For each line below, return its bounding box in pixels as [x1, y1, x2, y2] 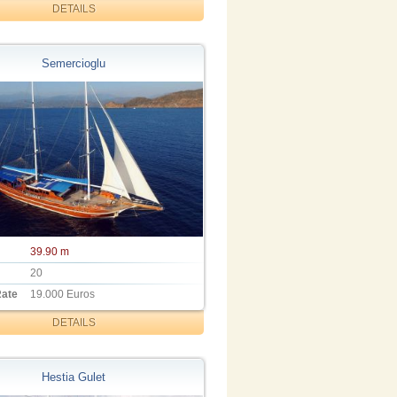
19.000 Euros [30, 288, 96, 301]
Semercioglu [42, 57, 106, 71]
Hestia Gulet [42, 370, 106, 384]
